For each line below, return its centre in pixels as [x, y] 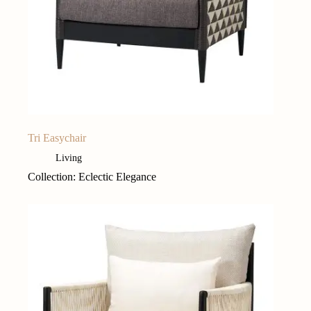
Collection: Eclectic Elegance [92, 177]
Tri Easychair [57, 138]
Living [69, 158]
